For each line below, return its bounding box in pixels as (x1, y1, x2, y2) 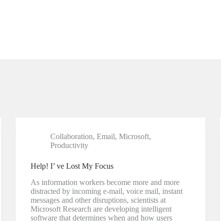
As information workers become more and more (31, 178, 180, 186)
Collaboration (50, 132, 93, 141)
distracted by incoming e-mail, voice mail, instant (31, 186, 183, 195)
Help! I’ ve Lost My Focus (31, 162, 114, 170)
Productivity (50, 141, 89, 149)
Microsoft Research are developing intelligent (31, 204, 172, 213)
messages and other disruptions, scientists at (31, 195, 166, 204)
